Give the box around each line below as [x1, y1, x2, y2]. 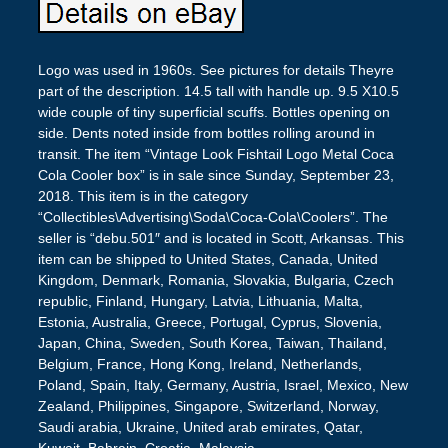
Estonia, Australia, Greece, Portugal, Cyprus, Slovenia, [37, 313, 382, 330]
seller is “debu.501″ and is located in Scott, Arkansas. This [37, 229, 404, 246]
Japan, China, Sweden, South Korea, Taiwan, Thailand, [37, 334, 387, 351]
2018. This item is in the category [37, 187, 248, 204]
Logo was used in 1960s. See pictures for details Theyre [37, 61, 394, 78]
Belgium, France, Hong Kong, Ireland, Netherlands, [37, 355, 362, 372]
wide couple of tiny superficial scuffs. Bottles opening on [37, 103, 390, 120]
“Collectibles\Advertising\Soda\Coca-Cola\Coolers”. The [37, 208, 388, 225]
